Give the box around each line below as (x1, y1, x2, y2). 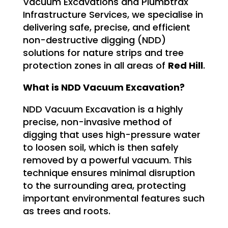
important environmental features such (22, 191, 205, 205)
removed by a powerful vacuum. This (22, 153, 192, 166)
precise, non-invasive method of (22, 115, 172, 128)
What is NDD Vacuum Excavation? (22, 80, 185, 94)
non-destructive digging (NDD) (22, 33, 166, 46)
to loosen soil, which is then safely (22, 140, 178, 154)
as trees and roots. (22, 204, 110, 217)
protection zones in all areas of (22, 59, 168, 72)
